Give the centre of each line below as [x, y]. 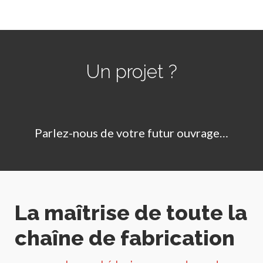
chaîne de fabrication [125, 238]
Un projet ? [131, 72]
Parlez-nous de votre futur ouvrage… [131, 133]
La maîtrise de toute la [131, 213]
